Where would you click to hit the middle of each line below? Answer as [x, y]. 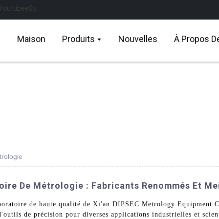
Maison [31, 39]
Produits [78, 39]
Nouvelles [138, 39]
